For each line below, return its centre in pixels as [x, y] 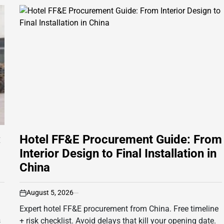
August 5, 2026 [50, 193]
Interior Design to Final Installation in [118, 154]
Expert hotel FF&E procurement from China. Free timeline [119, 209]
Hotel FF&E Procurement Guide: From [121, 140]
